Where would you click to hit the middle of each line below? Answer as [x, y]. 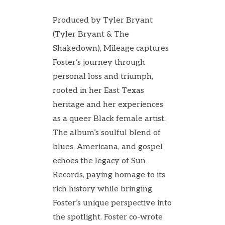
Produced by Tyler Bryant [103, 20]
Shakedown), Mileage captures [111, 48]
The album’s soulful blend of [107, 133]
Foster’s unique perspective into [112, 203]
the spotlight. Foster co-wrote [108, 217]
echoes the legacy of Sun [99, 161]
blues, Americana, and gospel [108, 147]
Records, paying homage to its [109, 175]
